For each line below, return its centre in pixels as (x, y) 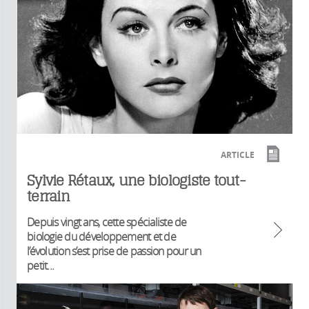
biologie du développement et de (101, 237)
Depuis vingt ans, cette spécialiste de (107, 222)
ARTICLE (238, 155)
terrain (48, 197)
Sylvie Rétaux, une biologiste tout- (136, 181)
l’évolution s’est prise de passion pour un (114, 251)
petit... (40, 266)
